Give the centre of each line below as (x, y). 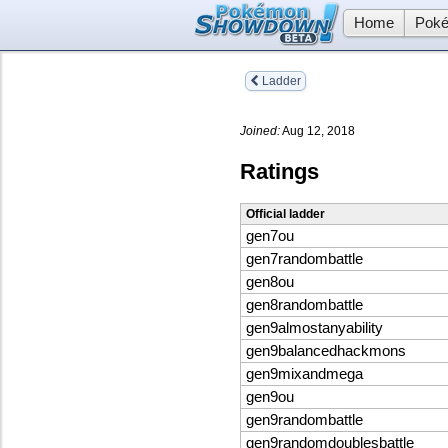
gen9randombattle (304, 420)
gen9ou (270, 397)
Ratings (279, 171)
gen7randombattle (304, 259)
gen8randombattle (304, 305)
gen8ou (270, 282)
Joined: (260, 130)
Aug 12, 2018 (317, 130)
